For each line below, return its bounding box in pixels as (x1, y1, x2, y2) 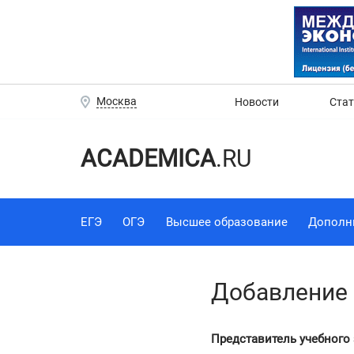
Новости (235, 95, 279, 108)
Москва (96, 95, 137, 107)
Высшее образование (165, 214, 288, 229)
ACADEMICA (81, 144, 216, 172)
